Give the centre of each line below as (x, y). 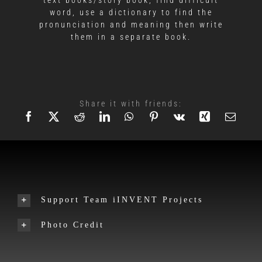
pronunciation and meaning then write (131, 24)
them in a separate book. (131, 37)
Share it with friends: (131, 103)
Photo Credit (72, 225)
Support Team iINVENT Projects (122, 199)
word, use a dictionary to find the (131, 12)
